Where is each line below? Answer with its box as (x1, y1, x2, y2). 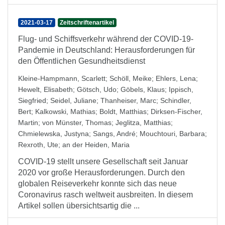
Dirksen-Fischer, (151, 107, 202, 116)
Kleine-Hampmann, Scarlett (18, 74, 105, 82)
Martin (18, 119, 38, 127)
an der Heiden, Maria (62, 141, 130, 149)
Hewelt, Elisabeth (18, 85, 73, 93)
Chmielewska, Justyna (18, 130, 89, 138)
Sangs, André (93, 130, 136, 138)
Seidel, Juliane (50, 96, 96, 104)
